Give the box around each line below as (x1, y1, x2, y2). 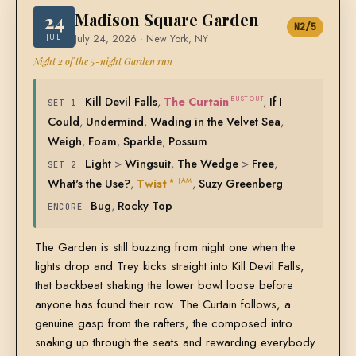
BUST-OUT (230, 94, 264, 104)
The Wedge (176, 155, 238, 172)
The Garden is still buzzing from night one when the (34, 238, 296, 257)
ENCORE (47, 201, 83, 213)
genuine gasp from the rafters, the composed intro (34, 315, 292, 333)
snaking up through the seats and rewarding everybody (34, 334, 315, 352)
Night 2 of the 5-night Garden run (33, 55, 172, 68)
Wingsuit (124, 155, 171, 172)
